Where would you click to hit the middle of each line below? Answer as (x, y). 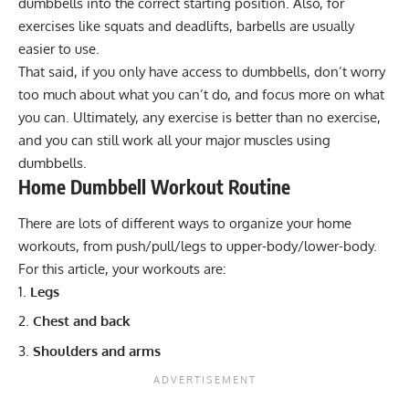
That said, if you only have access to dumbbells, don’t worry (202, 72)
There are (48, 223)
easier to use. (59, 49)
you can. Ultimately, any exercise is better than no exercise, (199, 118)
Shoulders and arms (99, 351)
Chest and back (82, 321)
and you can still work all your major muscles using (174, 141)
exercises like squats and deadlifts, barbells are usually (186, 26)
